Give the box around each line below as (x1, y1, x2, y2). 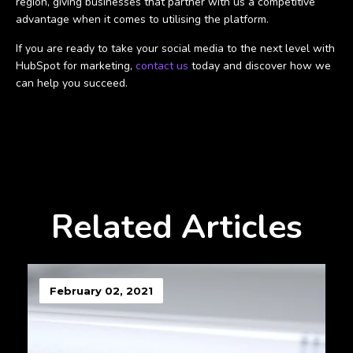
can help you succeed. (16, 76, 128, 91)
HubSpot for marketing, (16, 58, 136, 73)
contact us (136, 58, 188, 73)
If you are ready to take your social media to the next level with (16, 41, 335, 56)
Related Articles (50, 205, 303, 251)
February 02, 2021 (50, 284, 153, 298)
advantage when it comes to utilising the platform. (16, 12, 269, 27)
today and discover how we (188, 58, 331, 73)
